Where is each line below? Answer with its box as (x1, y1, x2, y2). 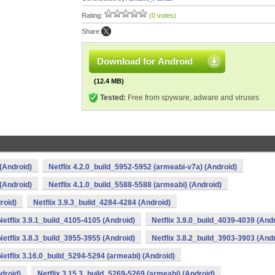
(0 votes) (149, 12, 176, 19)
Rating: (82, 12, 104, 19)
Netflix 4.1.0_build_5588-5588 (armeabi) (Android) (48, 180, 222, 189)
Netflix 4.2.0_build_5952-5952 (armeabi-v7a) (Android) (48, 163, 237, 171)
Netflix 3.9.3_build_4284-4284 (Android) (33, 198, 171, 207)
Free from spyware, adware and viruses (126, 93, 259, 102)
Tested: (100, 93, 126, 102)
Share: (82, 28, 101, 35)
